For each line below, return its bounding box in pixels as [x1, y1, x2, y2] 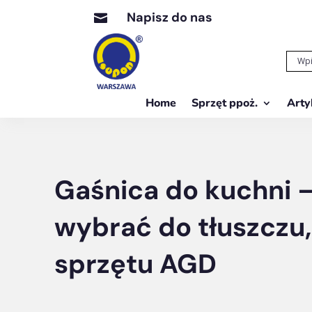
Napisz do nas [126, 9, 212, 26]
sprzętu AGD [54, 246, 217, 281]
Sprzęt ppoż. [191, 95, 258, 111]
